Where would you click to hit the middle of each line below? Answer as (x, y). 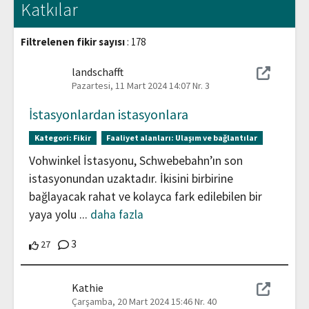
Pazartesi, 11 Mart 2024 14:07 (131, 86)
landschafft (98, 72)
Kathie (88, 288)
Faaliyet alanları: (141, 138)
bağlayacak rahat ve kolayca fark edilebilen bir (146, 197)
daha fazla (117, 215)
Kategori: (53, 138)
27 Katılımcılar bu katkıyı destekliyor (123, 244)
